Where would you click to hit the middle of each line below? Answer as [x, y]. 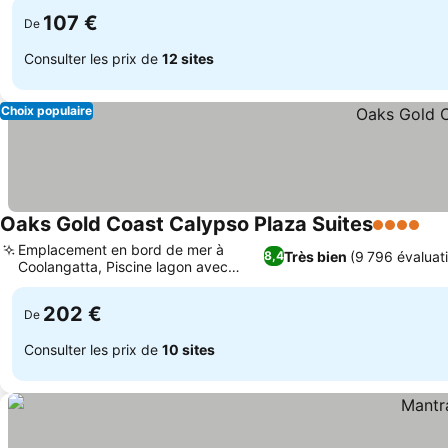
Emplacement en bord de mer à [121, 249]
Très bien [315, 256]
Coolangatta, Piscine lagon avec [123, 266]
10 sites [188, 349]
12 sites [188, 58]
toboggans [53, 283]
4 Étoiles [405, 235]
